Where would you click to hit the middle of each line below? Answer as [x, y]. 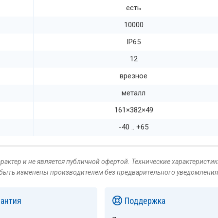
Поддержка [144, 200]
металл [134, 93]
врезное [134, 76]
